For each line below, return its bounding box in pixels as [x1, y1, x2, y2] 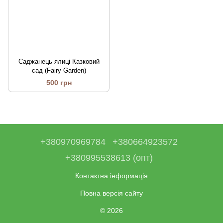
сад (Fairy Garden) [31, 67, 86, 75]
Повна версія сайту [80, 189, 143, 198]
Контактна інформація [75, 172, 148, 180]
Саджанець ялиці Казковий [18, 58, 100, 66]
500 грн [46, 79, 72, 87]
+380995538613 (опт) [65, 153, 153, 163]
